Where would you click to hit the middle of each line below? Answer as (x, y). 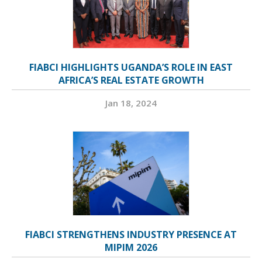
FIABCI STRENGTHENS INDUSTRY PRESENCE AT (131, 235)
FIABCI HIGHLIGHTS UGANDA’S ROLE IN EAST (131, 68)
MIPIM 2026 (131, 248)
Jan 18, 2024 (131, 103)
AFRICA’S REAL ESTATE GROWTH (131, 80)
